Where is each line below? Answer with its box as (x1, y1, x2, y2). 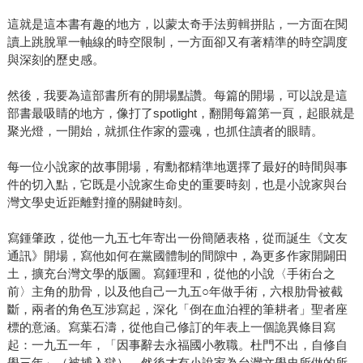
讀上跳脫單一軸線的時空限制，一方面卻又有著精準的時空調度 (6, 35, 348, 49)
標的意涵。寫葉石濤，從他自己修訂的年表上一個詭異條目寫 (6, 320, 335, 335)
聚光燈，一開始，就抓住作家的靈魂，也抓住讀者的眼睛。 (6, 124, 323, 139)
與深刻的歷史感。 (6, 53, 105, 67)
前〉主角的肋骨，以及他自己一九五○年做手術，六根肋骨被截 (6, 284, 343, 299)
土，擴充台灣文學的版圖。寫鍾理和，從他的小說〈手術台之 (6, 267, 335, 281)
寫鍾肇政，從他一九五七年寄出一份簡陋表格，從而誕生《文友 (6, 231, 348, 246)
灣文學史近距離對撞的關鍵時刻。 (6, 195, 190, 210)
